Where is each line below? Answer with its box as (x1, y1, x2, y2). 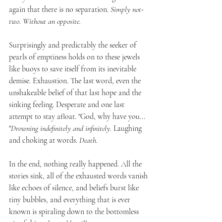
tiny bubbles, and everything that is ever (9, 195, 132, 205)
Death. (77, 135, 100, 145)
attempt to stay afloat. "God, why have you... (9, 111, 147, 121)
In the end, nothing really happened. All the (9, 159, 144, 169)
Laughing (111, 123, 144, 133)
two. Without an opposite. (9, 16, 83, 26)
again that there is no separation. (9, 4, 111, 14)
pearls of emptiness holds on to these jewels (9, 52, 142, 62)
